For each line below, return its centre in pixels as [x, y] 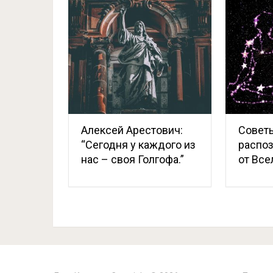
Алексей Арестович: [132, 130]
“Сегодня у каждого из [138, 144]
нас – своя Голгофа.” [133, 159]
